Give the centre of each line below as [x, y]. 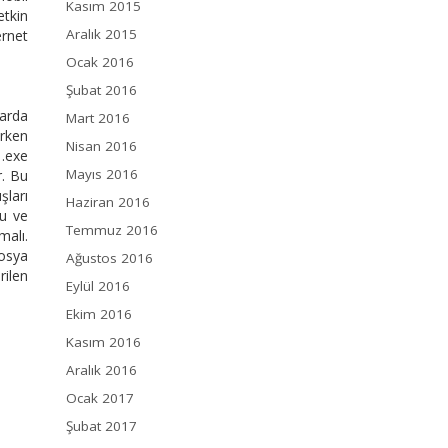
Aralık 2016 [101, 370]
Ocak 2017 [100, 398]
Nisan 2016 [101, 146]
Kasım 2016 [103, 342]
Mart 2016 [98, 118]
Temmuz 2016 [112, 230]
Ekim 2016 [99, 314]
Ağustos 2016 [109, 258]
